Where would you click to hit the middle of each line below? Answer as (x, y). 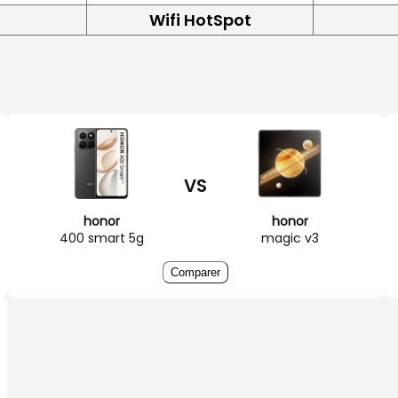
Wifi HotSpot (200, 20)
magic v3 (290, 238)
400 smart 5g (101, 238)
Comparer (195, 272)
